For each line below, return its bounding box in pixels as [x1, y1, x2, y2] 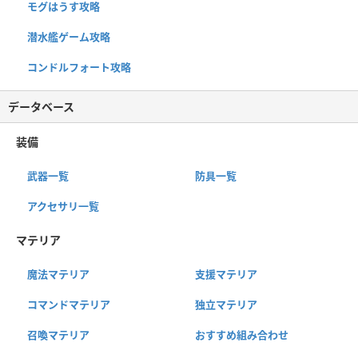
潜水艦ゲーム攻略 [27, 30, 110, 45]
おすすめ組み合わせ [194, 328, 288, 343]
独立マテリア [194, 297, 257, 312]
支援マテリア [194, 267, 257, 282]
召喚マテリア [27, 328, 89, 343]
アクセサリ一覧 [27, 199, 99, 214]
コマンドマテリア [27, 297, 110, 312]
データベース [8, 99, 74, 115]
